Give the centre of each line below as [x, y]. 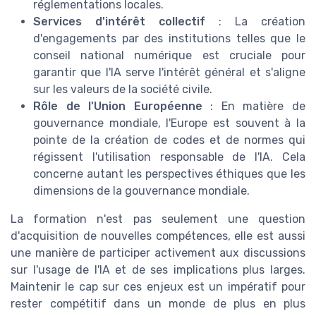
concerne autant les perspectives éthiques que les [169, 174]
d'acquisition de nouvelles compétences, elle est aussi [158, 236]
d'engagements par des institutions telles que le [169, 39]
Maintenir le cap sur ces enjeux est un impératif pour [158, 287]
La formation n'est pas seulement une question [158, 219]
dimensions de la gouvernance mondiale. [141, 191]
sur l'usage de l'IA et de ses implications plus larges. [158, 270]
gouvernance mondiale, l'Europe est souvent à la [169, 123]
